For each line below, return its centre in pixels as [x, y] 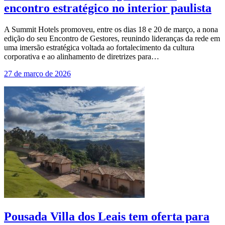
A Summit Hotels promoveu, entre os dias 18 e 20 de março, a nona [111, 30]
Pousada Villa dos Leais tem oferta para [107, 217]
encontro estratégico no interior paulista [108, 8]
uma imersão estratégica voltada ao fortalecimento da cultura [99, 48]
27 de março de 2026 [37, 74]
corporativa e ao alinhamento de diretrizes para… [82, 57]
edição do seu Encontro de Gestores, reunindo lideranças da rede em [112, 39]
